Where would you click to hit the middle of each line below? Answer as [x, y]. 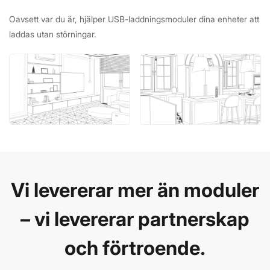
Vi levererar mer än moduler [135, 190]
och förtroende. [135, 248]
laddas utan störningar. [53, 34]
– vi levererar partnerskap [135, 219]
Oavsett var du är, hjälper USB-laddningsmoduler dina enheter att [134, 19]
